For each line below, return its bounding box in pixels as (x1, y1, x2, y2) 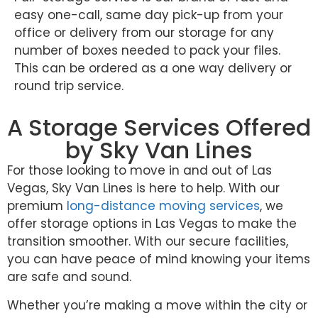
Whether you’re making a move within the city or (7, 296, 307, 314)
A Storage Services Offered (7, 111, 311, 144)
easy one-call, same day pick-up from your (14, 6, 283, 24)
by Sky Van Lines (65, 134, 253, 167)
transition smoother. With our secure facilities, (7, 233, 288, 251)
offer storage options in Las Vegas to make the (7, 215, 297, 233)
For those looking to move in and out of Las (7, 162, 272, 180)
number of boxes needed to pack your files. (14, 42, 280, 60)
